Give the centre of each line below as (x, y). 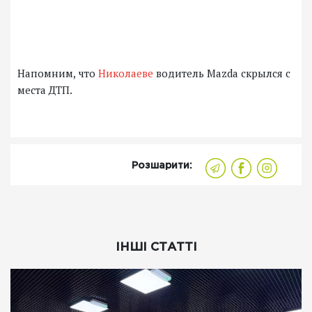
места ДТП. (46, 90)
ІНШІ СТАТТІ (156, 248)
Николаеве (124, 73)
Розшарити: (162, 166)
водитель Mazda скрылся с (222, 73)
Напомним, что (56, 73)
